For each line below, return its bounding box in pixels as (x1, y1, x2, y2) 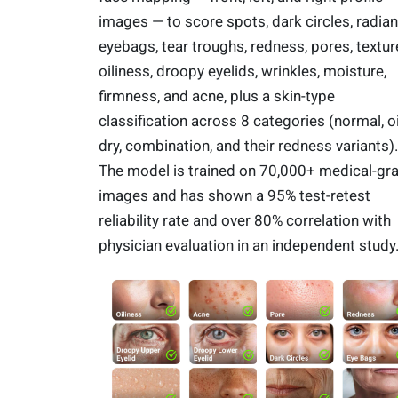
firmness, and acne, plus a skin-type (98, 86, 335, 105)
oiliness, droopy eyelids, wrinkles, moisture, (98, 61, 386, 80)
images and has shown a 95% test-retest (98, 186, 370, 204)
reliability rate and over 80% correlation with (98, 211, 391, 229)
